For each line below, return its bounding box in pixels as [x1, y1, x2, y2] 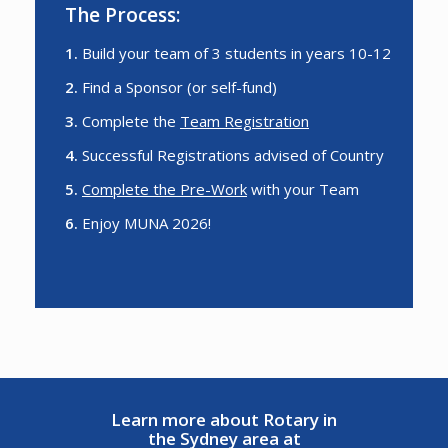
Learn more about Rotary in [111, 408, 337, 431]
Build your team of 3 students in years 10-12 [78, 43, 391, 63]
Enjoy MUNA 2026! [78, 213, 211, 233]
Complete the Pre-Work [82, 179, 247, 199]
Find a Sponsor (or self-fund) [78, 77, 277, 97]
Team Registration [180, 111, 309, 131]
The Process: [65, 2, 180, 28]
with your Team [247, 179, 359, 199]
